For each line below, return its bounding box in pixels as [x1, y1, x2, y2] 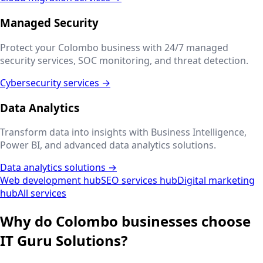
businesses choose [118, 211, 251, 231]
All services [18, 187, 66, 200]
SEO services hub [101, 174, 177, 187]
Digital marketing [177, 174, 255, 187]
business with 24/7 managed [99, 41, 228, 54]
